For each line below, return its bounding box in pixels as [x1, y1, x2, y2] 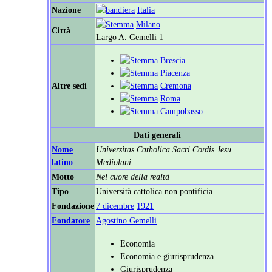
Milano [136, 19, 160, 30]
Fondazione [52, 201, 94, 211]
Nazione [52, 5, 81, 15]
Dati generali [134, 130, 181, 140]
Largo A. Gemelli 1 [96, 32, 163, 42]
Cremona [160, 81, 191, 91]
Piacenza [160, 68, 190, 78]
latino [52, 157, 73, 168]
